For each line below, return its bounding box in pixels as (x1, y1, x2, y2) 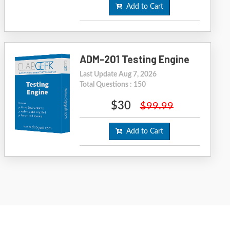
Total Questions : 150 (79, 81, 146, 88)
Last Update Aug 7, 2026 (79, 71, 157, 78)
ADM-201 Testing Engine (79, 53, 189, 65)
